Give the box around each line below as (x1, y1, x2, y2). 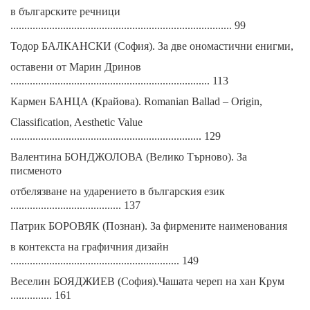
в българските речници (10, 6, 120, 17)
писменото (10, 165, 62, 176)
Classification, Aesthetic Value (10, 116, 143, 128)
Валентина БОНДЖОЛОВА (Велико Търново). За (10, 151, 247, 163)
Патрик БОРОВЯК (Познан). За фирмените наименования (10, 220, 287, 232)
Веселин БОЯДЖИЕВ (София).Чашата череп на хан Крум (10, 275, 284, 287)
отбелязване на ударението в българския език (10, 185, 225, 197)
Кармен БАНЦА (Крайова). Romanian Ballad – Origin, (10, 95, 262, 107)
